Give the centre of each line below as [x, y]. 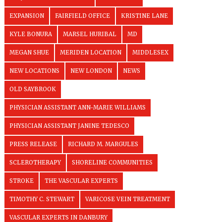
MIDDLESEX [151, 53]
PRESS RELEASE [33, 144]
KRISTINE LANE [145, 16]
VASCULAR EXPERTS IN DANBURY [59, 218]
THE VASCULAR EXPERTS [82, 181]
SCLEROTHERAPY [35, 163]
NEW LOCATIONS [35, 71]
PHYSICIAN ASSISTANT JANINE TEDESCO [70, 126]
